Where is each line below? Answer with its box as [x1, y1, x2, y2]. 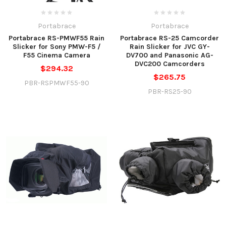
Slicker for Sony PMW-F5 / [12, 42, 101, 51]
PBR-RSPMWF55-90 [24, 79, 89, 88]
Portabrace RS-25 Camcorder [120, 34, 219, 43]
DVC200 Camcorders [134, 60, 205, 69]
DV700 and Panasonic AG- [126, 51, 213, 60]
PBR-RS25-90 [147, 87, 192, 96]
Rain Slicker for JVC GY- [129, 42, 210, 51]
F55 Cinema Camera [23, 51, 90, 60]
